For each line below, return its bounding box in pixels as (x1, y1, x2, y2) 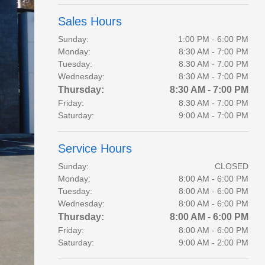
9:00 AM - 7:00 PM (178, 111, 248, 120)
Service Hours (57, 142, 132, 155)
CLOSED (214, 161, 248, 171)
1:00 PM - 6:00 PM (177, 34, 248, 44)
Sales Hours (57, 15, 122, 28)
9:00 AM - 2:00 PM (178, 238, 248, 247)
